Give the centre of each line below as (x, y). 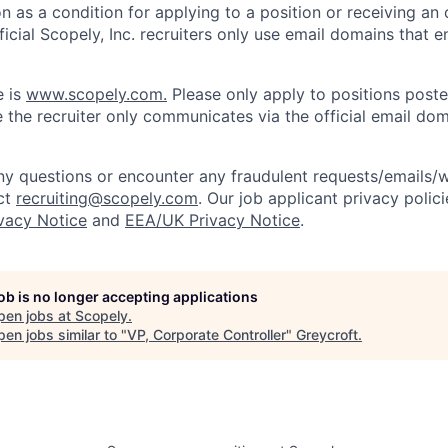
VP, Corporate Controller (206, 335)
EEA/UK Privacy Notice (212, 220)
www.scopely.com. (96, 94)
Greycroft (327, 335)
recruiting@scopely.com (107, 198)
